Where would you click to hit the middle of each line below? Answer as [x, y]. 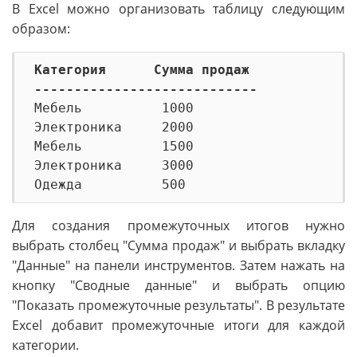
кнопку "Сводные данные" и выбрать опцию [178, 286]
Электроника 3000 [114, 166]
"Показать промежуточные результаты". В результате [178, 306]
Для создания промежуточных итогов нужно [178, 226]
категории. [45, 345]
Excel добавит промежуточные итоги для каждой [178, 326]
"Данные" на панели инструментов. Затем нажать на [178, 266]
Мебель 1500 [114, 147]
